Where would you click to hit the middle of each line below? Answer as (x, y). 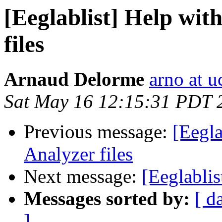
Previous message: (98, 132)
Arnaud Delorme (74, 79)
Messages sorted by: (107, 199)
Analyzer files (78, 154)
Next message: (83, 176)
